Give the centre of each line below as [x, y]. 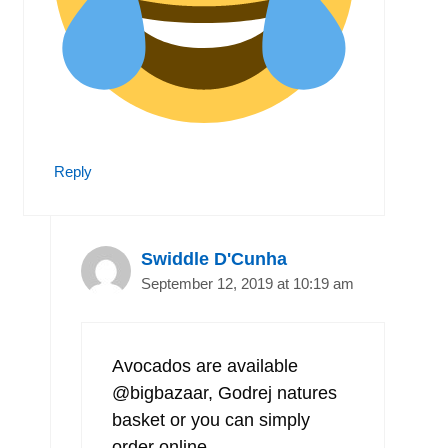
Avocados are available [205, 365]
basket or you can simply [211, 419]
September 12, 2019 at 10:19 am [247, 283]
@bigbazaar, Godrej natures [224, 392]
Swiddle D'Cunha [214, 258]
